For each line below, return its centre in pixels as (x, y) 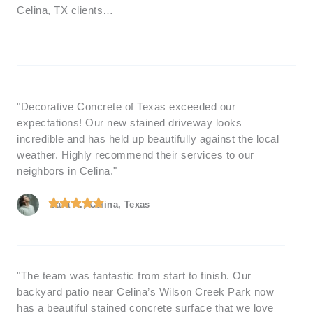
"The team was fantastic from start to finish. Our (134, 276)
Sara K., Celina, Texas (100, 204)
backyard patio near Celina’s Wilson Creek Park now (145, 292)
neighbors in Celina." (67, 171)
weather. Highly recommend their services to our (136, 155)
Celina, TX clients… (65, 11)
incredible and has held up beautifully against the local (148, 139)
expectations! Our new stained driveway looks (129, 123)
